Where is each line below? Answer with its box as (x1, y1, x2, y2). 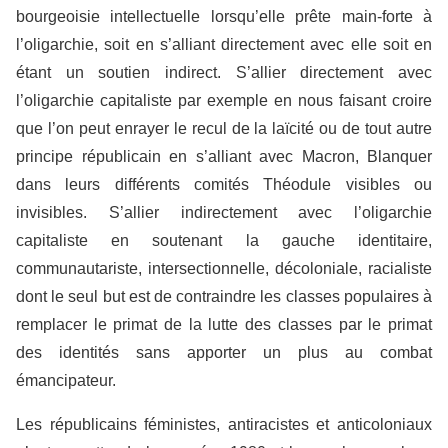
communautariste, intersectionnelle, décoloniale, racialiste (16, 260, 432, 278)
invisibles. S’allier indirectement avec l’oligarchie (16, 204, 432, 222)
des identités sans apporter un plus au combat (16, 344, 432, 362)
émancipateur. (16, 372, 116, 390)
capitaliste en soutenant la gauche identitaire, (16, 232, 432, 250)
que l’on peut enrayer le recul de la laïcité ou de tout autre (16, 120, 432, 138)
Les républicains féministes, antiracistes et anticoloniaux (16, 416, 432, 434)
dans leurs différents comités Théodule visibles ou (16, 176, 432, 194)
